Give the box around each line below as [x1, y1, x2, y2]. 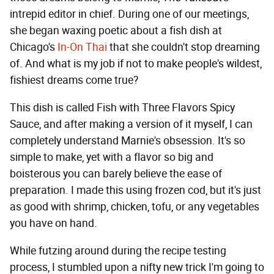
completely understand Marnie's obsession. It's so [10, 134, 245, 147]
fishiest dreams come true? [10, 73, 138, 87]
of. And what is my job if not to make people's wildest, [10, 57, 262, 70]
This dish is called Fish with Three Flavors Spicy [10, 101, 235, 114]
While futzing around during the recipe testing [10, 244, 226, 257]
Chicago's [10, 40, 57, 54]
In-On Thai [57, 40, 107, 54]
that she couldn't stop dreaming [107, 40, 260, 54]
